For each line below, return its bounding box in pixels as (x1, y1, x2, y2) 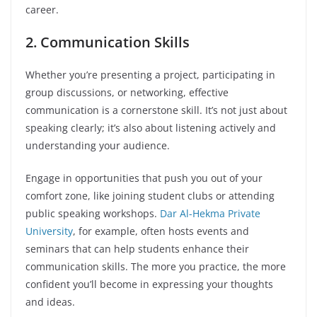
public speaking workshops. (25, 207, 160, 220)
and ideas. (25, 295, 75, 309)
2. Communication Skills (25, 33, 190, 52)
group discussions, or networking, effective (25, 86, 229, 99)
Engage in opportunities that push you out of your (25, 171, 263, 185)
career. (25, 3, 59, 16)
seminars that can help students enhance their (25, 242, 249, 255)
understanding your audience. (25, 139, 170, 152)
